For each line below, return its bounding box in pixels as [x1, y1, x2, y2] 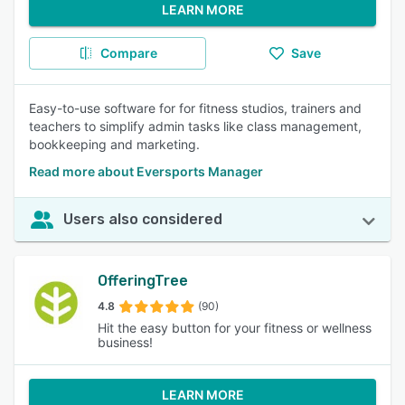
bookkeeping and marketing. [29, 137, 200, 152]
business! [98, 334, 154, 350]
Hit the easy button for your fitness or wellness [98, 320, 372, 335]
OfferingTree [98, 272, 189, 289]
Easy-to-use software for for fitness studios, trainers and [29, 100, 362, 116]
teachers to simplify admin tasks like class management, [29, 118, 362, 134]
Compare [99, 45, 157, 61]
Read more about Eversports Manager [29, 164, 263, 179]
